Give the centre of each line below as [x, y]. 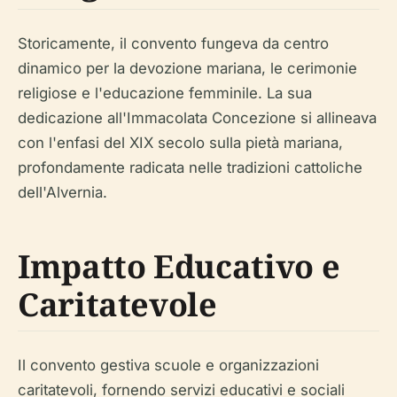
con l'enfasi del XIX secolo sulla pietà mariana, [180, 142]
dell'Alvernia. [62, 192]
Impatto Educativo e [179, 266]
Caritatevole [117, 304]
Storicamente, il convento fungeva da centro [173, 43]
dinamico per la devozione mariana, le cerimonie [187, 68]
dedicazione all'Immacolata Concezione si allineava [197, 117]
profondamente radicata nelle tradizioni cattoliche [190, 167]
